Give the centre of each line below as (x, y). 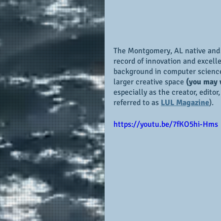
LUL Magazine (185, 102)
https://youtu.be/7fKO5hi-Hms (166, 124)
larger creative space (150, 82)
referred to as (137, 102)
